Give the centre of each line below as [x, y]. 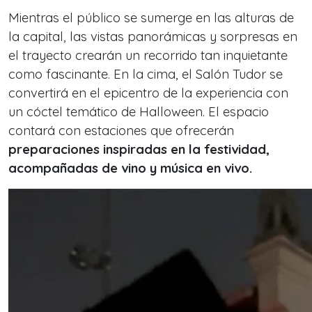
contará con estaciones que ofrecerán [121, 131]
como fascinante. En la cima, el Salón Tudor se [146, 74]
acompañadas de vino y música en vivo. [130, 168]
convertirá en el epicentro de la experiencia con [148, 93]
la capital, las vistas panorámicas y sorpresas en [153, 37]
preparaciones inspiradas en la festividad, [139, 149]
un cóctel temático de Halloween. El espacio [139, 112]
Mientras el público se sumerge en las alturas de [151, 18]
